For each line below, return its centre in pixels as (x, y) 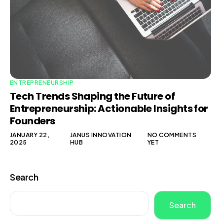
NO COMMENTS (172, 135)
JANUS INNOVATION (101, 135)
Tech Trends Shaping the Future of (92, 96)
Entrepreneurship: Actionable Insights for (109, 109)
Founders (33, 121)
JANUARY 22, (30, 135)
